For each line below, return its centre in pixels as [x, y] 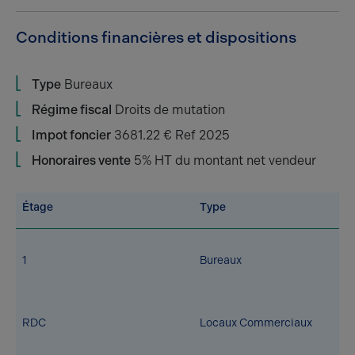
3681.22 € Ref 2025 [170, 135]
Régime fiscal [72, 110]
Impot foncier [71, 135]
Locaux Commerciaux [256, 323]
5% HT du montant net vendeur [223, 160]
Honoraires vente [81, 160]
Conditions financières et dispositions [156, 37]
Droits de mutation [168, 110]
